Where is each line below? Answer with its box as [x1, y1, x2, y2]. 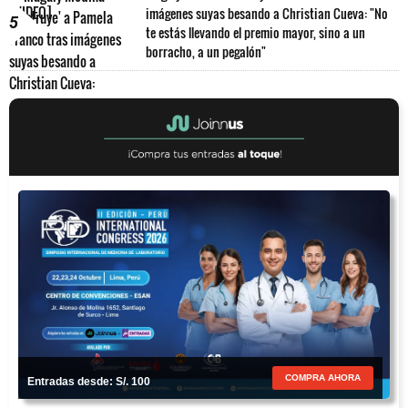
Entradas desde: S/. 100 [27, 375, 150, 389]
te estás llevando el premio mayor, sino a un [146, 22, 365, 42]
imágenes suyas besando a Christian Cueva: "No [146, 3, 388, 23]
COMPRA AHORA [285, 372, 362, 383]
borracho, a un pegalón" [146, 41, 266, 61]
